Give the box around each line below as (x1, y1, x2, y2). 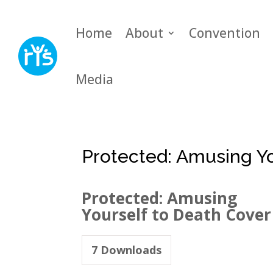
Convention (189, 24, 261, 41)
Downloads (97, 243, 162, 257)
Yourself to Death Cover (82, 204, 272, 225)
